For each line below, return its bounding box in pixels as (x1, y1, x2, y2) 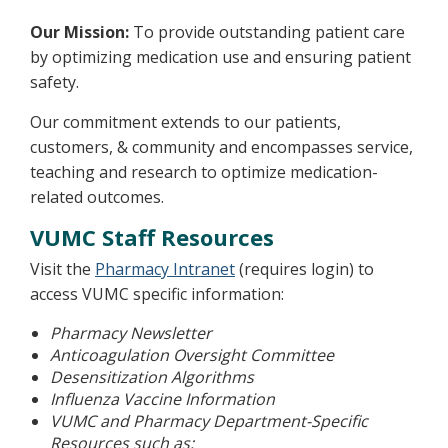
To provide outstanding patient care (133, 20, 405, 43)
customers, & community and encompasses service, (30, 135, 413, 158)
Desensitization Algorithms (50, 365, 254, 388)
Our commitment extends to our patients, (30, 110, 341, 133)
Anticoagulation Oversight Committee (50, 343, 334, 366)
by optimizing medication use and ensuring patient (30, 45, 411, 68)
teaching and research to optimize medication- (30, 160, 378, 183)
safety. (30, 70, 79, 93)
